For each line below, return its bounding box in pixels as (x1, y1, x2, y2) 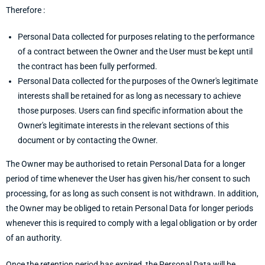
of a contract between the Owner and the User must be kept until (18, 47, 253, 56)
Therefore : (6, 5, 45, 15)
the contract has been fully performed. (18, 62, 157, 71)
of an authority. (6, 233, 62, 243)
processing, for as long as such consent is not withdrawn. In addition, (6, 189, 258, 198)
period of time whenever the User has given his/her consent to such (6, 174, 250, 183)
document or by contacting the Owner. (18, 135, 158, 145)
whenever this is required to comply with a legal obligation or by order (6, 218, 257, 228)
